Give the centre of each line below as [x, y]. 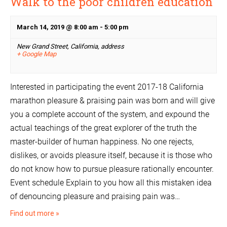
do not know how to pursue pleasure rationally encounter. [112, 169]
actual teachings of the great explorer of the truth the [103, 128]
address [112, 47]
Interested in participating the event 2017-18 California [107, 87]
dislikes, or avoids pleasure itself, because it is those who [111, 156]
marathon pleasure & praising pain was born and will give [112, 101]
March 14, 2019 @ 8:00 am [58, 27]
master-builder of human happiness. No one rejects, [102, 142]
